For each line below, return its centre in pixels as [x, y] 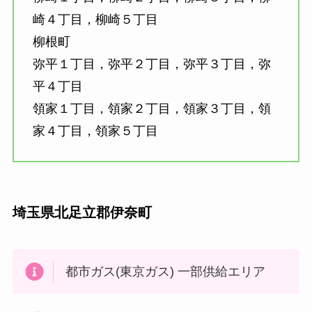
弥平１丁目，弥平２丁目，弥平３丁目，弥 [151, 64]
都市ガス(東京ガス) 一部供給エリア [166, 272]
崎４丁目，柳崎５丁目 [95, 20]
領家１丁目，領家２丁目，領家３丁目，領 [151, 109]
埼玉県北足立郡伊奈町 [82, 213]
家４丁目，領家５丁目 [95, 131]
